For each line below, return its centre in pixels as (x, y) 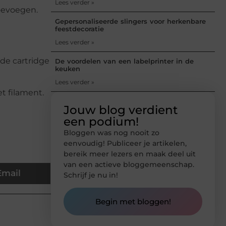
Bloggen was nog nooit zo (111, 132)
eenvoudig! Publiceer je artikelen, (125, 143)
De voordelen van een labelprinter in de (124, 61)
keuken (68, 68)
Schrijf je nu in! (91, 175)
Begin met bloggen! (133, 202)
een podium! (101, 121)
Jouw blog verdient (121, 110)
